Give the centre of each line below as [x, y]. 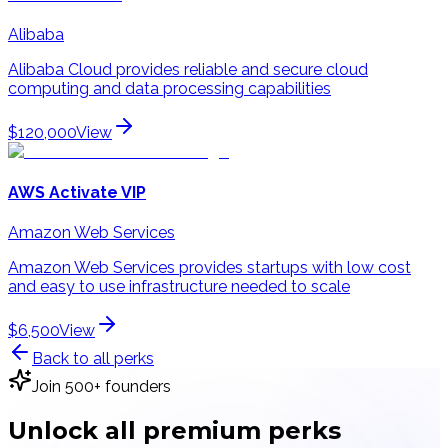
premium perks [242, 430]
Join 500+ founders [101, 386]
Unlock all [72, 430]
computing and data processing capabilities [169, 89]
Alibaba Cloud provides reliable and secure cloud [188, 70]
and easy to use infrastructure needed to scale [179, 286]
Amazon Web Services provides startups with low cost [209, 267]
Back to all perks [93, 358]
